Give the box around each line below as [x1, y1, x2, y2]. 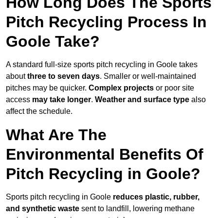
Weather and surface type [95, 95, 189, 104]
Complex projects [89, 84, 156, 92]
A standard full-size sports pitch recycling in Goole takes [6, 60, 198, 69]
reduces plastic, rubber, [113, 193, 200, 201]
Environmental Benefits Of [6, 145, 203, 163]
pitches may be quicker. [6, 84, 89, 92]
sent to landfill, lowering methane [79, 204, 195, 213]
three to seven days [27, 72, 100, 81]
